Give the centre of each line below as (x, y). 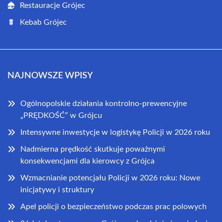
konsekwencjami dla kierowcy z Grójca (87, 161)
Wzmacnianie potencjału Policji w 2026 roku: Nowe (110, 178)
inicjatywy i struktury (57, 190)
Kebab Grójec (43, 22)
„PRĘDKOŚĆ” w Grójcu (61, 115)
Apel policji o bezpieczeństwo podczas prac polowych (113, 207)
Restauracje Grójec (53, 5)
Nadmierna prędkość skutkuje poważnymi (93, 149)
